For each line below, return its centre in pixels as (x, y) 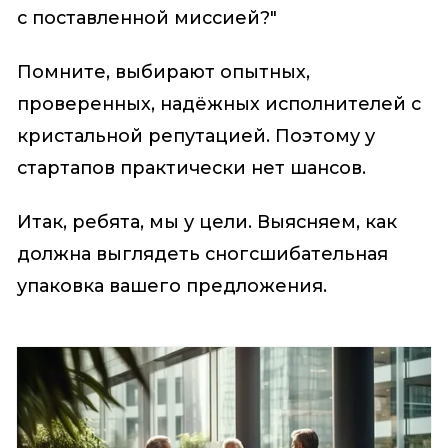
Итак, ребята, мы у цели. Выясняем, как (206, 222)
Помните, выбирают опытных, (163, 71)
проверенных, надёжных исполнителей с (218, 103)
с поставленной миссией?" (146, 17)
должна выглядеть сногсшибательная (202, 254)
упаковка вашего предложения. (171, 286)
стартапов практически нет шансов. (191, 167)
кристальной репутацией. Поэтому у (195, 135)
